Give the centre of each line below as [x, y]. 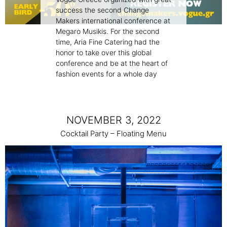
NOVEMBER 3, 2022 [113, 120]
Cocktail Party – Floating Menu [113, 134]
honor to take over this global [104, 53]
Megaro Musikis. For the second [108, 31]
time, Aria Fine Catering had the [108, 42]
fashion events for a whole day [106, 74]
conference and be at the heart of [112, 63]
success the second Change [102, 10]
